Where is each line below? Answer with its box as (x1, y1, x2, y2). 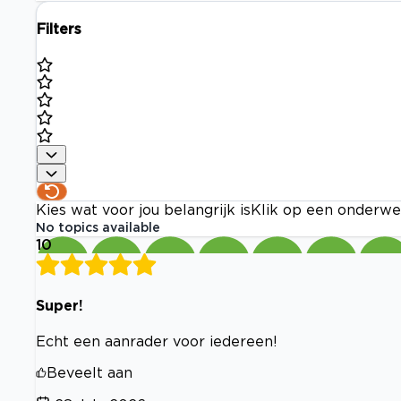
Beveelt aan (47, 364, 132, 380)
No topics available (36, 220, 160, 235)
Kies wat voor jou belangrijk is (36, 201, 251, 218)
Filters (37, 21, 81, 38)
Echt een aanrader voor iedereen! (36, 333, 277, 349)
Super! (36, 296, 83, 313)
